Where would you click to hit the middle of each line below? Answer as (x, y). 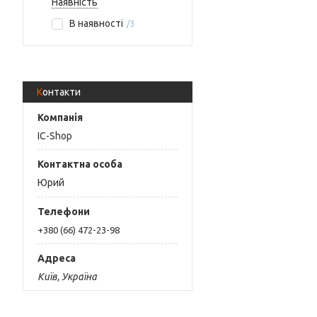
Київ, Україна (67, 277)
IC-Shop (55, 136)
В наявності (96, 23)
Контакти (62, 92)
